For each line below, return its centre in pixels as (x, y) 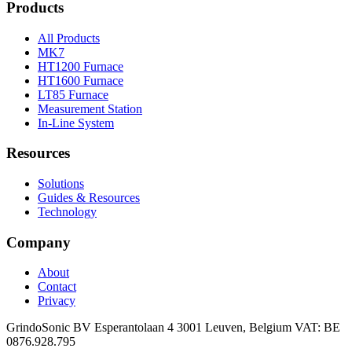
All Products (69, 38)
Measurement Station (90, 108)
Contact (57, 287)
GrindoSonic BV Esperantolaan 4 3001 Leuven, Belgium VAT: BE (173, 328)
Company (38, 242)
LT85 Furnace (73, 94)
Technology (67, 211)
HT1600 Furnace (81, 80)
